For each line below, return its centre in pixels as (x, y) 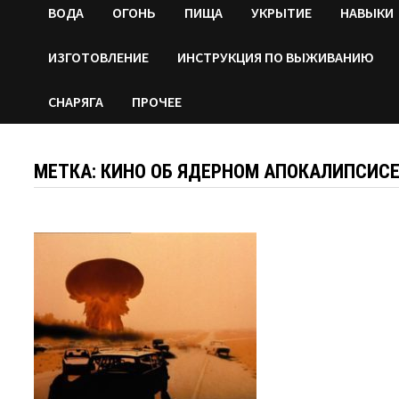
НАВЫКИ (367, 12)
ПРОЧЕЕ (157, 101)
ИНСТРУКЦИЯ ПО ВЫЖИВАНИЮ (276, 57)
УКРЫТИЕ (282, 12)
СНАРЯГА (76, 101)
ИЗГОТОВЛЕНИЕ (99, 57)
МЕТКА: (68, 171)
